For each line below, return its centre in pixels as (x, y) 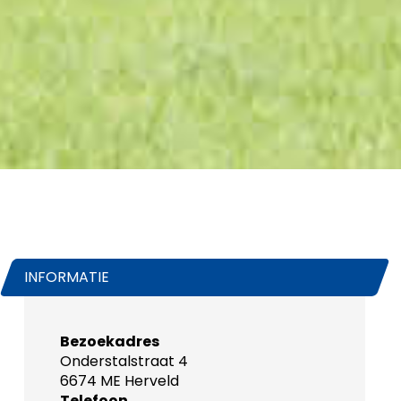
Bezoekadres (109, 341)
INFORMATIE (66, 277)
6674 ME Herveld (119, 380)
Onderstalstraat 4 (124, 361)
